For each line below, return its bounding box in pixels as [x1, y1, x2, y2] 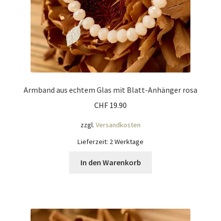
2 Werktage [110, 137, 144, 147]
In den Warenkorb [80, 157, 141, 168]
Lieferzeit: [77, 137, 110, 147]
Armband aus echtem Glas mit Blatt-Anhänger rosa [24, 85, 197, 95]
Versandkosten [96, 120, 141, 129]
